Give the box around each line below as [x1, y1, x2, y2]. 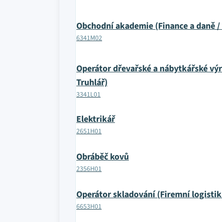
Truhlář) [76, 76, 108, 89]
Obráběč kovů [76, 151, 129, 163]
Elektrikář [76, 113, 115, 125]
